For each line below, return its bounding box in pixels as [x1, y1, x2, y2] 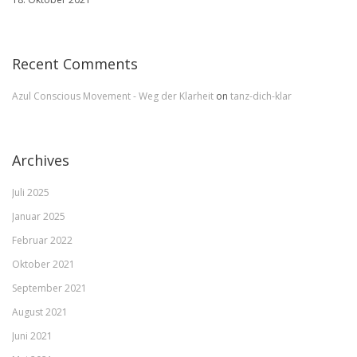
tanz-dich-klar [230, 88, 292, 103]
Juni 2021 [12, 328, 53, 343]
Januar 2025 [12, 209, 65, 223]
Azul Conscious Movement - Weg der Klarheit [12, 88, 216, 103]
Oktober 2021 [12, 257, 75, 271]
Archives [12, 150, 69, 170]
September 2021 [12, 280, 87, 295]
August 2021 [12, 304, 68, 319]
